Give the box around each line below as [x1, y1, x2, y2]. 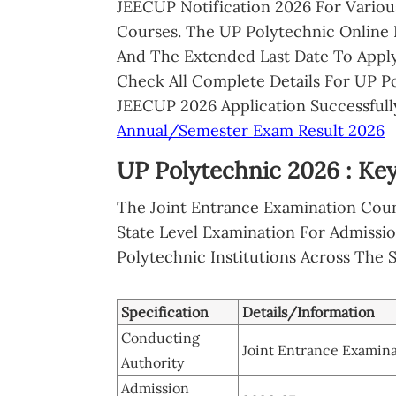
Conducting [121, 328, 200, 346]
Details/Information [242, 302, 375, 321]
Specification [121, 302, 209, 321]
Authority [121, 353, 184, 371]
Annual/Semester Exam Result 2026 [117, 119, 385, 141]
